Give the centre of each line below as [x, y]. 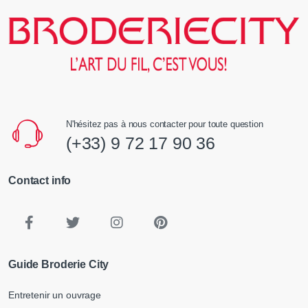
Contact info [40, 181]
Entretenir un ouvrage [55, 295]
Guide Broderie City [59, 265]
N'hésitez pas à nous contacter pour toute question [164, 124]
